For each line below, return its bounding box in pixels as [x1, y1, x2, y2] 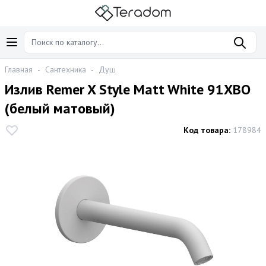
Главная [5, 64, 33, 75]
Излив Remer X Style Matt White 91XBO [5, 80, 251, 99]
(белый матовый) [5, 99, 115, 118]
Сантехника [45, 64, 86, 75]
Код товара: [183, 125, 230, 136]
